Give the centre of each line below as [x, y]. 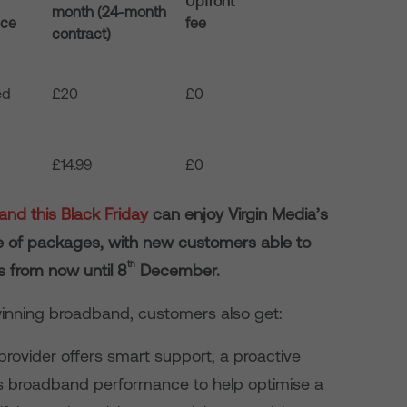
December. [178, 270]
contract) [82, 34]
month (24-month [109, 12]
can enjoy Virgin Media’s [238, 214]
